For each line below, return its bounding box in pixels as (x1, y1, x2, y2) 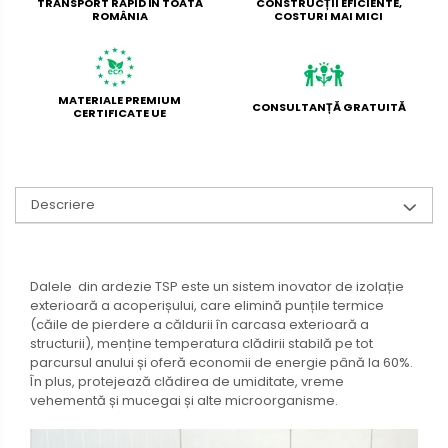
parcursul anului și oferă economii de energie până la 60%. (30, 353, 413, 373)
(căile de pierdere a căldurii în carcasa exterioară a (30, 315, 369, 335)
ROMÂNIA (91, 8, 148, 25)
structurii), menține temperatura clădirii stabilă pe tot (30, 334, 373, 354)
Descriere (31, 195, 95, 215)
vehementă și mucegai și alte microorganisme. (30, 391, 338, 411)
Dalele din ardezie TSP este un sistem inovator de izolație (30, 277, 404, 297)
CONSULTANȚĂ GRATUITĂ (251, 98, 406, 115)
